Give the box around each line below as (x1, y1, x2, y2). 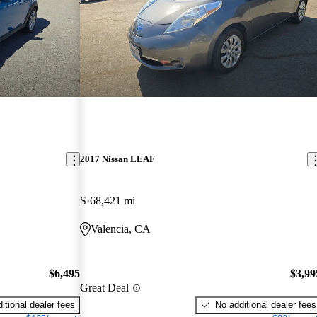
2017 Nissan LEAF (80, 154, 156, 165)
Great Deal (80, 282, 129, 294)
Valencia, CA (91, 223, 151, 236)
